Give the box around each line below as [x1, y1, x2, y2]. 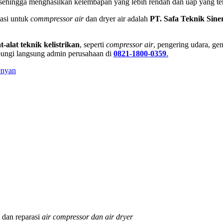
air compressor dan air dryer [42, 213, 133, 222]
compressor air [106, 40, 153, 49]
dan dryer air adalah [84, 14, 150, 23]
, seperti [80, 40, 106, 49]
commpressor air [30, 14, 84, 23]
